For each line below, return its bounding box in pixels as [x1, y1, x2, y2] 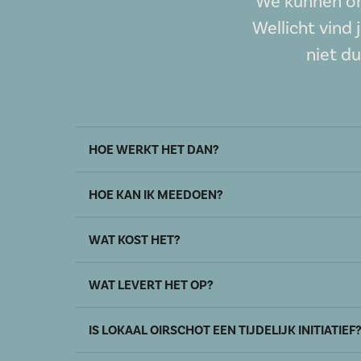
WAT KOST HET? [89, 232, 180, 248]
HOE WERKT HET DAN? [89, 142, 219, 158]
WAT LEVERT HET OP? [89, 277, 214, 293]
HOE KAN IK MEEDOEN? [89, 187, 223, 203]
